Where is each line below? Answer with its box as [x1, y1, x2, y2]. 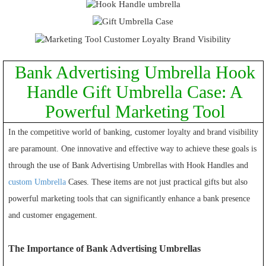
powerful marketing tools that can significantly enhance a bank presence [8, 194, 251, 203]
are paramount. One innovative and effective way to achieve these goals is [8, 144, 257, 153]
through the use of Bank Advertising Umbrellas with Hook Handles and [8, 160, 249, 170]
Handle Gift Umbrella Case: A [27, 81, 243, 102]
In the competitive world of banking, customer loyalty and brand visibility [8, 127, 259, 137]
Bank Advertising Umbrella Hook [14, 62, 255, 82]
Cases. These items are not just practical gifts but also [66, 177, 248, 186]
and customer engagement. [8, 210, 98, 220]
